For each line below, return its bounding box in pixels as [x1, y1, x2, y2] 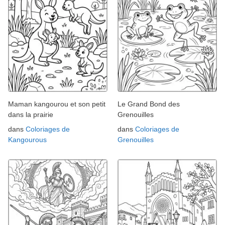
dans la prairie [8, 110, 53, 119]
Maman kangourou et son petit [8, 99, 105, 108]
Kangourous [8, 135, 47, 144]
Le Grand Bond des [118, 99, 180, 108]
